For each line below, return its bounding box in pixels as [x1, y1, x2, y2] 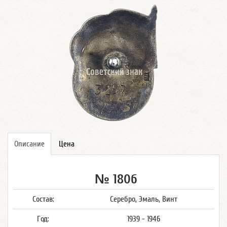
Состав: [32, 195, 54, 204]
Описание [14, 139, 45, 148]
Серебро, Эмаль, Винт [109, 195, 177, 204]
